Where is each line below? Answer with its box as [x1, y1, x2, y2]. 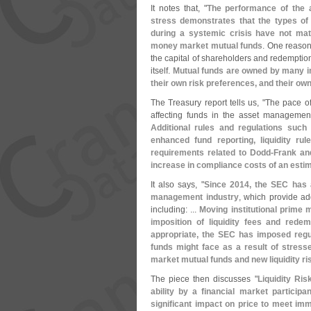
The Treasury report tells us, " [151, 98, 265, 108]
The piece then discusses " [151, 274, 258, 284]
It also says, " [151, 180, 204, 190]
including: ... [151, 205, 200, 215]
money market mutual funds [151, 41, 263, 51]
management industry [151, 192, 239, 202]
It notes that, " [151, 3, 207, 13]
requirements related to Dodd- [151, 148, 274, 158]
